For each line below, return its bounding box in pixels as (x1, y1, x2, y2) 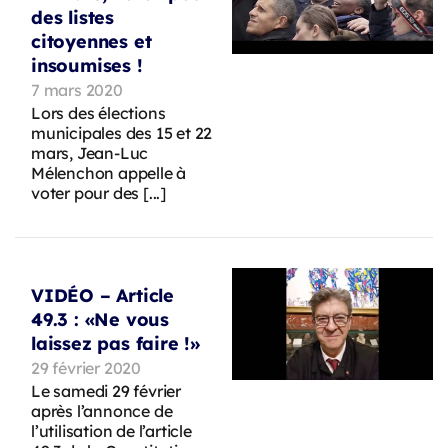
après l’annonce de (31, 400, 173, 421)
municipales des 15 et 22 (31, 122, 213, 143)
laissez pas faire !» (31, 331, 201, 355)
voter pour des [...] (31, 182, 167, 203)
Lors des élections (31, 102, 166, 123)
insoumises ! (31, 53, 143, 77)
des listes (31, 5, 114, 29)
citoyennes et (31, 29, 152, 53)
